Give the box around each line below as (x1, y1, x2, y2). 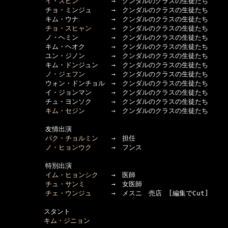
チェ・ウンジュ (45, 189, 92, 197)
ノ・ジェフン (45, 70, 85, 78)
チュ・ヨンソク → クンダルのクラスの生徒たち (4, 98, 208, 105)
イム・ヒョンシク (45, 171, 98, 179)
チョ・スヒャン (45, 24, 92, 32)
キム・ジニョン (44, 217, 90, 224)
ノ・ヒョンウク (45, 144, 92, 151)
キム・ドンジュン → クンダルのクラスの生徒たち (4, 61, 208, 69)
